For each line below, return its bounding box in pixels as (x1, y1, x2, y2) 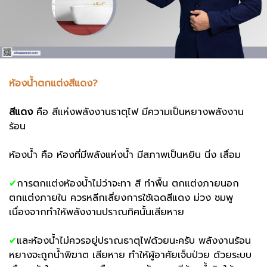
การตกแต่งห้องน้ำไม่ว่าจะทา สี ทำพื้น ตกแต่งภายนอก (17, 176, 239, 191)
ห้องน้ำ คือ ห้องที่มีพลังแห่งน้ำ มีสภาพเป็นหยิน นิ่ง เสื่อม (9, 147, 244, 162)
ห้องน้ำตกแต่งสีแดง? (9, 76, 98, 91)
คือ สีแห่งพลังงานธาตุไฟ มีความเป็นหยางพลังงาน (33, 104, 244, 119)
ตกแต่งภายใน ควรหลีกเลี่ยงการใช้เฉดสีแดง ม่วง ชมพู (9, 190, 233, 205)
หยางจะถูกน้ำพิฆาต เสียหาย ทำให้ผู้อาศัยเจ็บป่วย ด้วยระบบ (9, 247, 252, 262)
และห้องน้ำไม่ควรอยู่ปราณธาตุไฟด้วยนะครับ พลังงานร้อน (17, 233, 251, 248)
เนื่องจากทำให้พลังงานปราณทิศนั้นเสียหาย (9, 204, 184, 219)
